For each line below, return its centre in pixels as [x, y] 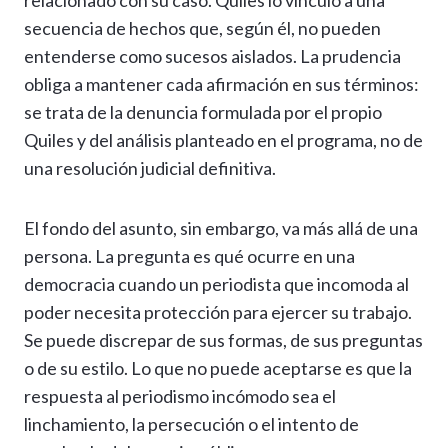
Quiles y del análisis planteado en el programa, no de [223, 140]
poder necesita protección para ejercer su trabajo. [218, 312]
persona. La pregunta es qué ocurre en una [189, 256]
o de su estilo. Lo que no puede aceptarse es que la [218, 368]
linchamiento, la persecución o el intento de [191, 424]
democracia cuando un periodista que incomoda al [216, 284]
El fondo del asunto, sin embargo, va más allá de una [221, 228]
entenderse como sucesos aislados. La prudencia [212, 56]
